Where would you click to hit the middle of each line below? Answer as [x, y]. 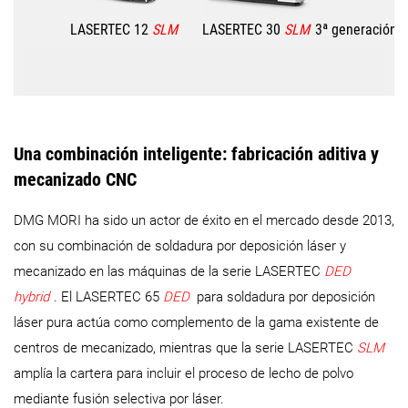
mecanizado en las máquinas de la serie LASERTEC [169, 271]
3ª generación [356, 30]
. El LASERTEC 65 [108, 296]
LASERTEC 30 [244, 30]
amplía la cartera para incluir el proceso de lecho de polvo [184, 373]
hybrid [31, 296]
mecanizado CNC [75, 180]
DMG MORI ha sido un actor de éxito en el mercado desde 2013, [204, 220]
